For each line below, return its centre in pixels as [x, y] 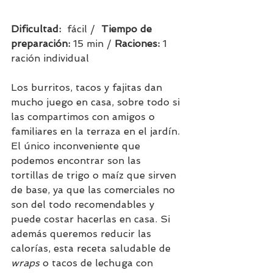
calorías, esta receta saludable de [92, 248]
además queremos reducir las [83, 233]
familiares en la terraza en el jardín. [97, 131]
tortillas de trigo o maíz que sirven [95, 175]
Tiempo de [128, 29]
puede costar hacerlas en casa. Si [92, 219]
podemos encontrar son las [77, 160]
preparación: [41, 43]
